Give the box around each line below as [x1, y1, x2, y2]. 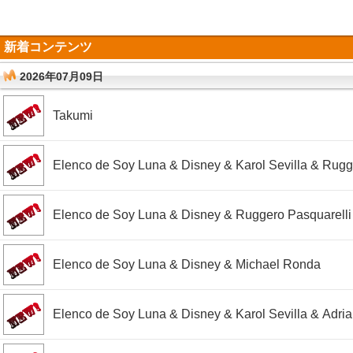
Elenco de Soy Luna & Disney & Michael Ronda [53, 258, 321, 271]
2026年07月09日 [20, 70, 103, 83]
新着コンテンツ [4, 40, 92, 54]
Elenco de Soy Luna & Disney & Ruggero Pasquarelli [53, 208, 351, 221]
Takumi [53, 109, 93, 122]
